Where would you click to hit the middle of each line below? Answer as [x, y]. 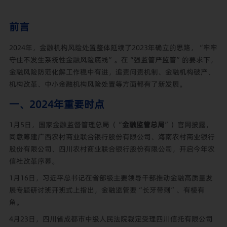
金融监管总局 [143, 125]
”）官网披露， [188, 125]
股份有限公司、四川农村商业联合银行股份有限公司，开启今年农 [112, 149]
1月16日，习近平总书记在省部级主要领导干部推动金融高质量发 [111, 178]
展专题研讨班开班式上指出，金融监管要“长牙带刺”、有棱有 [107, 190]
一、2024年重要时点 [56, 104]
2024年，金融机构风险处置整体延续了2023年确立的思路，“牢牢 [113, 47]
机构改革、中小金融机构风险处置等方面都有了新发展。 [98, 84]
